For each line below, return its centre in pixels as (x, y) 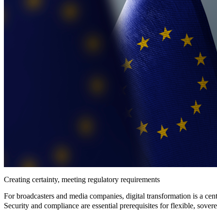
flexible (182, 206)
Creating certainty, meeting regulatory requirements (82, 180)
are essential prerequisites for (125, 206)
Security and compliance (41, 206)
